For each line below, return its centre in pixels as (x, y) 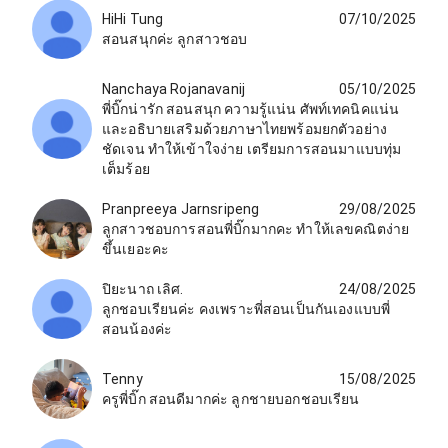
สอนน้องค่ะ (137, 328)
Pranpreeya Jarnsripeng (181, 208)
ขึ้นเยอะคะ (136, 248)
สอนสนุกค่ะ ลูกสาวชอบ (175, 38)
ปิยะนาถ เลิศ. (143, 288)
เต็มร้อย (126, 168)
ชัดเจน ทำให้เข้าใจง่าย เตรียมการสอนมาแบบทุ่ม (252, 148)
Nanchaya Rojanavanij (173, 88)
